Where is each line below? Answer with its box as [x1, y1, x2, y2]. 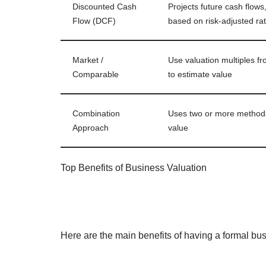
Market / [72, 55, 103, 65]
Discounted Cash [72, 1, 137, 11]
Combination [72, 108, 120, 118]
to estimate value [168, 69, 232, 79]
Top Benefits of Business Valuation [61, 162, 207, 173]
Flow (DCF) [72, 15, 116, 26]
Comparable [72, 69, 119, 79]
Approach [72, 122, 109, 132]
